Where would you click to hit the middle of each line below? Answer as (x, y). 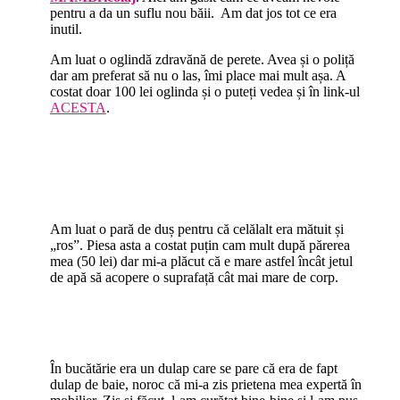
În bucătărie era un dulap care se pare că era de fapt (193, 369)
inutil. (66, 29)
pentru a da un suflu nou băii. (132, 13)
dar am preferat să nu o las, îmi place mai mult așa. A (197, 76)
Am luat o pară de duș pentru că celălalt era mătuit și (196, 229)
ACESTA (78, 108)
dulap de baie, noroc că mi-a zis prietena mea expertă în (205, 385)
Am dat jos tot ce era (278, 13)
